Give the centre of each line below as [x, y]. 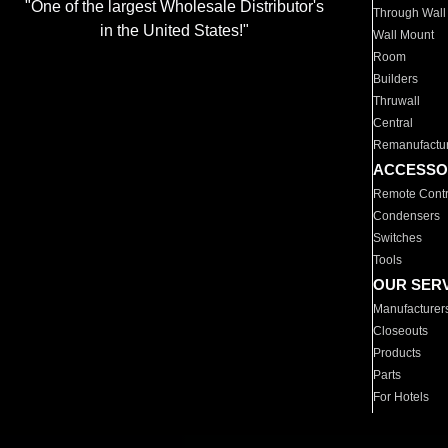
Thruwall [397, 101]
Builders [396, 79]
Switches [398, 238]
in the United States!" [174, 30]
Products [397, 353]
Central [393, 123]
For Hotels [401, 397]
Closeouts [401, 331]
